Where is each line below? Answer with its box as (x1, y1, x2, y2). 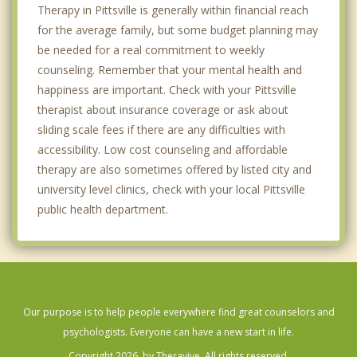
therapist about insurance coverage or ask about (37, 102, 288, 118)
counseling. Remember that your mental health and (37, 62, 302, 78)
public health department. (37, 202, 168, 218)
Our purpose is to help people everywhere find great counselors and (22, 305, 335, 320)
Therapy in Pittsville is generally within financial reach (37, 2, 308, 18)
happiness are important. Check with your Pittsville (37, 82, 296, 98)
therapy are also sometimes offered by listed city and (37, 162, 312, 178)
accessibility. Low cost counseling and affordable (37, 142, 288, 158)
